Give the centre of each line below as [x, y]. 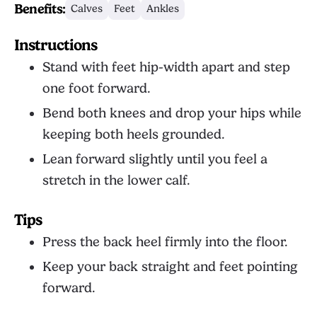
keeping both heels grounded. [134, 134]
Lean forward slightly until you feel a [155, 159]
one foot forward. [97, 88]
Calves [87, 9]
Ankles [163, 9]
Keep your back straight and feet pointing [170, 267]
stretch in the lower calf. [116, 180]
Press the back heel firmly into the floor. [165, 242]
